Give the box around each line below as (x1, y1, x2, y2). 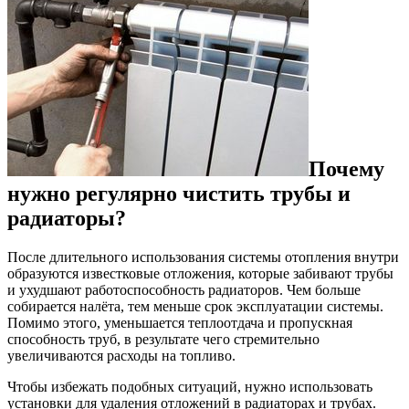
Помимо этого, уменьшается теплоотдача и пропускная (7, 314, 352, 330)
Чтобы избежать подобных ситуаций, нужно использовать (7, 378, 372, 394)
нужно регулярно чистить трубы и (7, 181, 351, 205)
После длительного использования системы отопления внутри (7, 248, 399, 265)
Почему (309, 156, 384, 181)
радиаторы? (7, 205, 126, 230)
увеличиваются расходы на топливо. (7, 347, 236, 363)
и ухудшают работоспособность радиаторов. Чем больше (7, 281, 361, 298)
